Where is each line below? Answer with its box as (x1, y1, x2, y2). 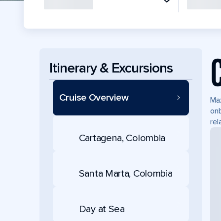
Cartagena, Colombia (78, 132, 166, 144)
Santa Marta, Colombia (78, 167, 173, 180)
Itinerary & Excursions (49, 59, 173, 76)
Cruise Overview (59, 92, 129, 104)
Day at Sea (78, 203, 125, 215)
